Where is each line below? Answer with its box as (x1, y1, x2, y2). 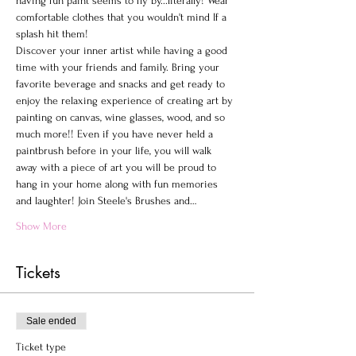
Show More (16, 220, 67, 232)
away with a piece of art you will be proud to (16, 161, 219, 173)
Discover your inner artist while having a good (16, 44, 230, 56)
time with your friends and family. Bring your (16, 61, 222, 73)
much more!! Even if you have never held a (16, 128, 216, 140)
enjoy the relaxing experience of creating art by (16, 95, 236, 106)
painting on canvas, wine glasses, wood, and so (16, 111, 228, 123)
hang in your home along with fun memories (16, 178, 221, 190)
